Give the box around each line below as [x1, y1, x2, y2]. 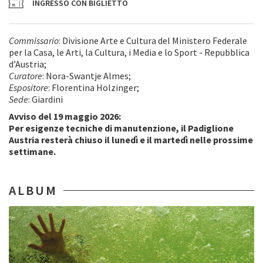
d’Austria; [9, 58, 48, 70]
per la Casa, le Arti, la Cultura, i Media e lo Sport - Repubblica [9, 46, 249, 58]
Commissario [9, 35, 59, 46]
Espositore [9, 82, 48, 93]
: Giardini [28, 93, 63, 105]
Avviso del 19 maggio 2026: [9, 110, 121, 122]
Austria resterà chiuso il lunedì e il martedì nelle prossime [9, 134, 253, 146]
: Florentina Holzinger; [48, 82, 141, 93]
